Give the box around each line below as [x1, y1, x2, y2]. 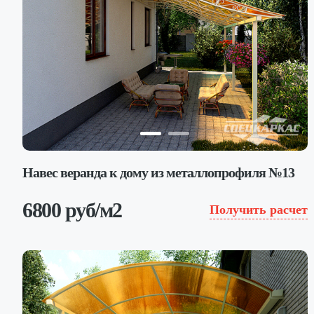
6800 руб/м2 [22, 198, 122, 221]
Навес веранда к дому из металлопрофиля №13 [22, 164, 294, 180]
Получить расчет [209, 203, 308, 217]
